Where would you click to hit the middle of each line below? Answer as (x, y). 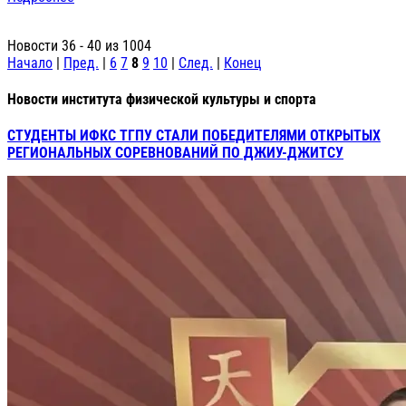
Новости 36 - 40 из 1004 (79, 45)
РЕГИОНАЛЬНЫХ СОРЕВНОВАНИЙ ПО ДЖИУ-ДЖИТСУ (175, 153)
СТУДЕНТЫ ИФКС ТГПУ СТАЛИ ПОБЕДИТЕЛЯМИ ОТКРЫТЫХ (194, 136)
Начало (30, 63)
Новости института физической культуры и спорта (162, 99)
